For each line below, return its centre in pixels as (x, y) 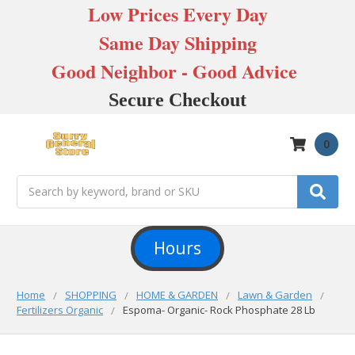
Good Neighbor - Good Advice (177, 71)
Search (34, 183)
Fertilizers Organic (60, 309)
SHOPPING (91, 294)
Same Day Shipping (177, 42)
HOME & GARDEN (177, 294)
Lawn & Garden (275, 294)
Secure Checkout (177, 100)
